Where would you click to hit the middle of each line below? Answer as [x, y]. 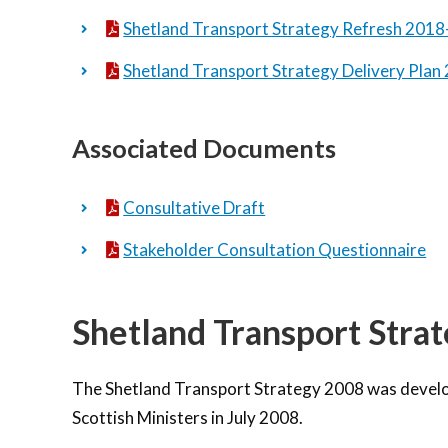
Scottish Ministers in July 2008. [187, 417]
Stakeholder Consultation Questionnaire [275, 249]
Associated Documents [204, 148]
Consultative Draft [194, 207]
